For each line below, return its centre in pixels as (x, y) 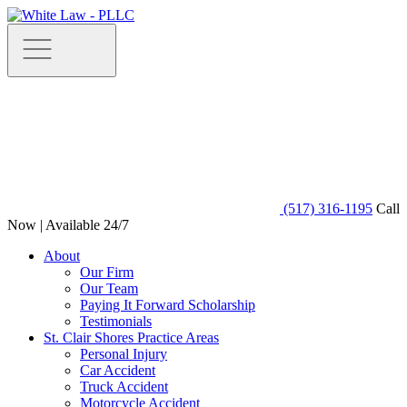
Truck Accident (124, 387)
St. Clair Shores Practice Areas (131, 338)
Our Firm (107, 272)
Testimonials (116, 321)
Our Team (109, 288)
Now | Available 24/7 (68, 225)
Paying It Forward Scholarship (168, 305)
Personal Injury (124, 354)
